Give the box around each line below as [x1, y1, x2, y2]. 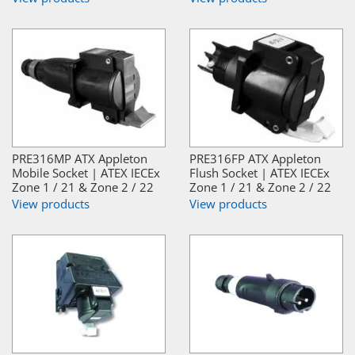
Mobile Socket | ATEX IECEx [12, 164, 160, 181]
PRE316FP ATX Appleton [189, 150, 321, 166]
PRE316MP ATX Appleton [12, 150, 147, 166]
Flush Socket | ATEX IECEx [189, 164, 330, 181]
